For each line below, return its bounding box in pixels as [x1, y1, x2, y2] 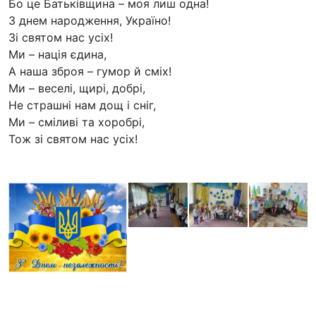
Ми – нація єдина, [8, 47, 107, 62]
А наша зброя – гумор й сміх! [8, 64, 171, 79]
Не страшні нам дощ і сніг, [8, 98, 156, 113]
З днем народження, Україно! [8, 13, 171, 28]
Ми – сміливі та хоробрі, [8, 115, 145, 130]
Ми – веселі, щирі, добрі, [8, 81, 145, 96]
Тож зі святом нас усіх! [8, 132, 138, 147]
